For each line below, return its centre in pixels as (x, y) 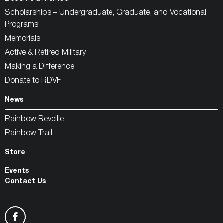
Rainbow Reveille (34, 119)
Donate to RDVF (33, 80)
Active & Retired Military (45, 53)
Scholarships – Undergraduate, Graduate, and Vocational (106, 13)
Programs (22, 25)
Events (17, 171)
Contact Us (25, 181)
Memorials (23, 39)
